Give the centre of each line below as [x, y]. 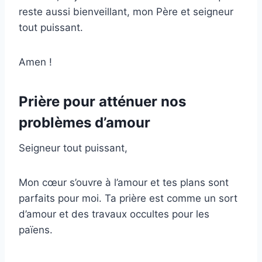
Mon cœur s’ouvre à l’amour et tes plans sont [124, 182]
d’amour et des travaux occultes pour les [114, 214]
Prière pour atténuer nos [102, 101]
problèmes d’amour [85, 122]
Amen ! [35, 62]
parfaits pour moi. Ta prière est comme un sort [128, 198]
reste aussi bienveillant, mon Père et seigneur [126, 11]
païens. [36, 230]
